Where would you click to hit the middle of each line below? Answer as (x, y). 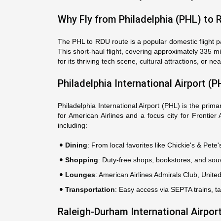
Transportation (90, 189)
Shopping (82, 160)
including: (73, 125)
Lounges (80, 175)
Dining (76, 145)
